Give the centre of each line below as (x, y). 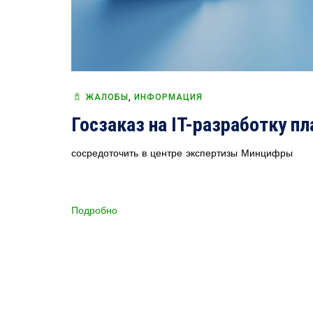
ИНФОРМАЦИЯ (168, 97)
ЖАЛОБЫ (107, 97)
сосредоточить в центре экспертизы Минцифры (182, 153)
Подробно (94, 211)
